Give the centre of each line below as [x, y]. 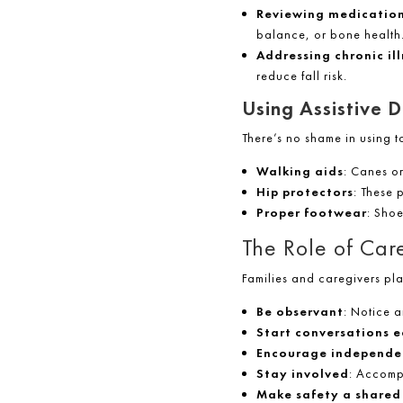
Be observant [300, 312]
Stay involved [302, 374]
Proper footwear [311, 213]
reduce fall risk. [301, 76]
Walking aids [300, 171]
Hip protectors [304, 192]
